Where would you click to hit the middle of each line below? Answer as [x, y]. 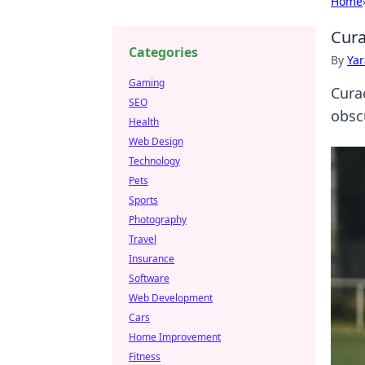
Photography [158, 220]
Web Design [156, 141]
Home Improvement [175, 337]
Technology [154, 161]
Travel [143, 239]
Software [149, 278]
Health [144, 122]
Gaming [147, 83]
